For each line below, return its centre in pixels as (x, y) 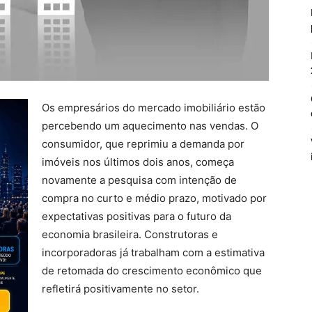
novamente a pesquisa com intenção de (139, 180)
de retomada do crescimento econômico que (152, 271)
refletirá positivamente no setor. (120, 289)
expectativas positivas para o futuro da (136, 216)
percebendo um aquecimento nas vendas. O (150, 126)
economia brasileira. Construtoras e (130, 234)
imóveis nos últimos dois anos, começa (138, 162)
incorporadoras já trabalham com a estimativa (153, 252)
